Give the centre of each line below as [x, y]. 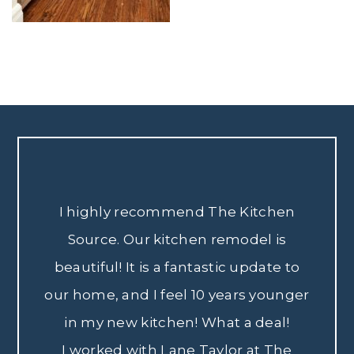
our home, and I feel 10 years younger [177, 295]
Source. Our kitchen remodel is [177, 239]
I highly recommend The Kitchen [177, 212]
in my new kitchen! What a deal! [177, 322]
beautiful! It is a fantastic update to [177, 267]
